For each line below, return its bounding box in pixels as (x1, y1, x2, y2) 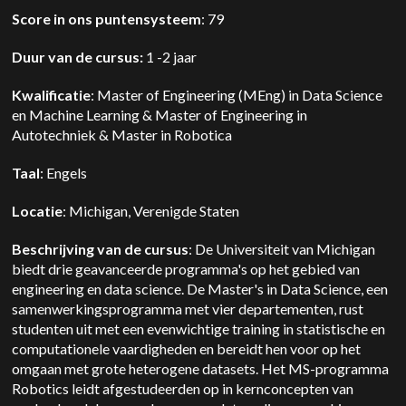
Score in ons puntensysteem (12, 10, 202, 27)
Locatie (12, 202, 63, 219)
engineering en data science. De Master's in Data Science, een (12, 280, 389, 297)
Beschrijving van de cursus (12, 240, 189, 257)
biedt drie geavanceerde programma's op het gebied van (12, 260, 361, 277)
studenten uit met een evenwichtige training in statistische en (12, 320, 386, 337)
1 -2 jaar (143, 48, 198, 65)
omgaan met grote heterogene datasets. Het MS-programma (12, 360, 390, 377)
